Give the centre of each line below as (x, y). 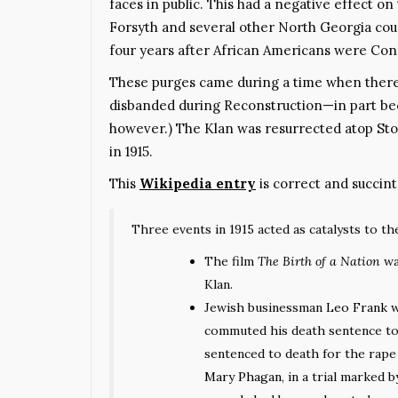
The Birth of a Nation (319, 261)
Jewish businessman (265, 307)
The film (231, 261)
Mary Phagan (243, 376)
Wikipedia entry (198, 183)
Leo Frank (357, 307)
